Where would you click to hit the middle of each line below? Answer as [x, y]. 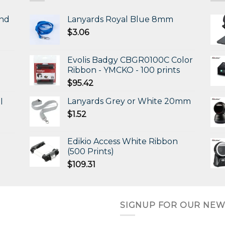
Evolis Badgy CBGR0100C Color [130, 60]
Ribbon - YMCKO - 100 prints [124, 70]
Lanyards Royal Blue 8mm [120, 19]
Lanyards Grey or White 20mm [129, 101]
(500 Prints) [91, 151]
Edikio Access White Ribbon [123, 141]
